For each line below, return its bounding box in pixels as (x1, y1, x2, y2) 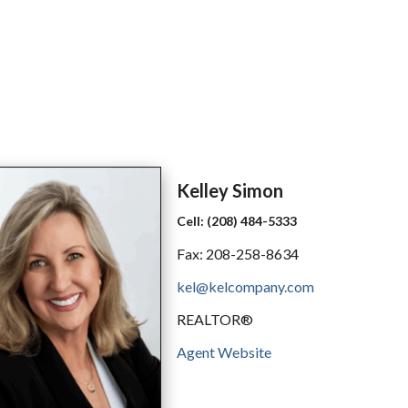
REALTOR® (176, 311, 253, 329)
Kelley (176, 179, 232, 202)
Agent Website (176, 343, 271, 362)
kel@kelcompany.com (176, 278, 314, 296)
